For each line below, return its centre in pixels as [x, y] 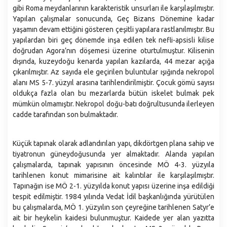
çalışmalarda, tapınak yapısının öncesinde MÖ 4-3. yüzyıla [113, 165]
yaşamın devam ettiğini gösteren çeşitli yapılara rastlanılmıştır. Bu [113, 29]
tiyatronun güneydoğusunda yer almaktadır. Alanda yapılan [113, 154]
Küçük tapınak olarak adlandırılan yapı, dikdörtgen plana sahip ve [113, 143]
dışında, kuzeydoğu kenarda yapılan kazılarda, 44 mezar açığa [113, 61]
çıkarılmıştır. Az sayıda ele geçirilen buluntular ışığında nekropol [113, 72]
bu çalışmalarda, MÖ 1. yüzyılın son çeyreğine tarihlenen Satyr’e [113, 207]
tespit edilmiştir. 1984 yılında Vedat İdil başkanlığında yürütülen [113, 197]
